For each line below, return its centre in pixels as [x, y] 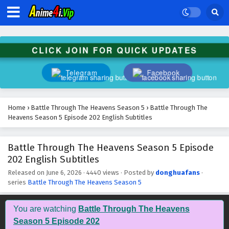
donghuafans [178, 173]
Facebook [164, 72]
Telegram [82, 72]
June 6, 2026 [64, 173]
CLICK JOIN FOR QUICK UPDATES [114, 50]
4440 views [103, 173]
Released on [27, 173]
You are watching [46, 209]
